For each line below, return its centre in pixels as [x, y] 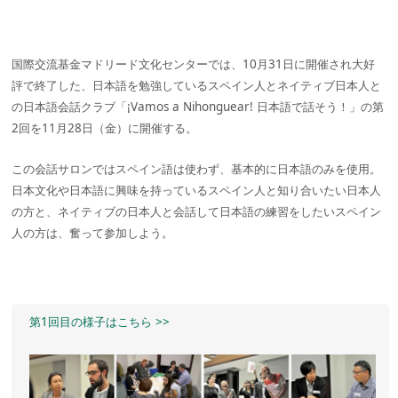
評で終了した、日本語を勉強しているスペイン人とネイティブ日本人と [197, 85]
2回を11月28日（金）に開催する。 [105, 127]
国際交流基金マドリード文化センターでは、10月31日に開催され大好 [194, 64]
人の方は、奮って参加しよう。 [93, 232]
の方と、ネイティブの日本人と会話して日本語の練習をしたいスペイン [197, 211]
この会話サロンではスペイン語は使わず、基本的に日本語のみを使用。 [197, 168]
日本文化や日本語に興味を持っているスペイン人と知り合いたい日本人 [197, 190]
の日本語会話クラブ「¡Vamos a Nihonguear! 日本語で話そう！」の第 [198, 106]
